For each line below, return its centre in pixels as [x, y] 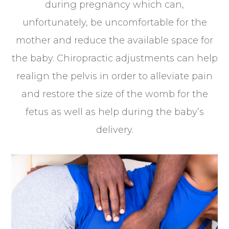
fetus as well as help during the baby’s [114, 112]
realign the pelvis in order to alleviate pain [114, 76]
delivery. [114, 130]
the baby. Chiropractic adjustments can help [114, 58]
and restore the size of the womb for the [114, 94]
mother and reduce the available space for [114, 40]
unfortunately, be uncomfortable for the [114, 22]
